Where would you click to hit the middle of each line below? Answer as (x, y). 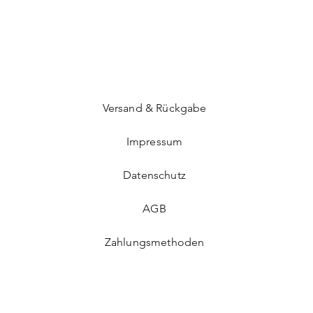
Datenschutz (154, 175)
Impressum (154, 141)
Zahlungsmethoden (154, 242)
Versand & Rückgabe (154, 108)
